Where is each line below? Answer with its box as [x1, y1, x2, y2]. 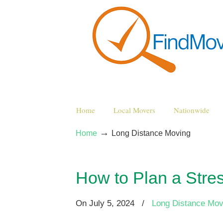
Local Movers [113, 105, 155, 115]
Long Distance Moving [111, 128, 191, 137]
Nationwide [174, 105, 210, 115]
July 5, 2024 [89, 199, 134, 208]
